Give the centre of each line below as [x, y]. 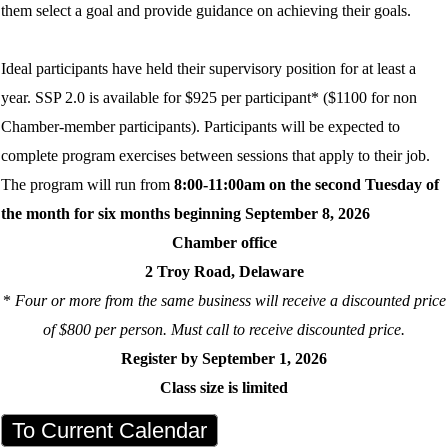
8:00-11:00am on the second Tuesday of [306, 185]
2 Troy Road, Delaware [224, 272]
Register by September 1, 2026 [224, 359]
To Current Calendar [109, 431]
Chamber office [224, 243]
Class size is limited [224, 388]
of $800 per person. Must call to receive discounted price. [224, 330]
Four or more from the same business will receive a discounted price [230, 301]
